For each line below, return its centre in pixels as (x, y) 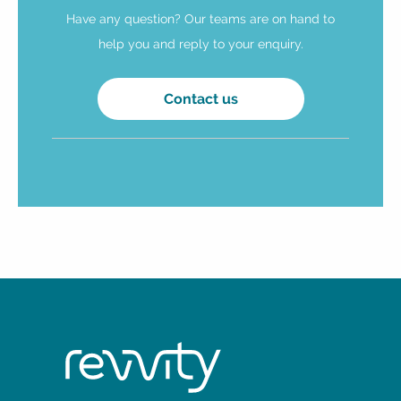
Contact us (200, 99)
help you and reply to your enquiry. (200, 44)
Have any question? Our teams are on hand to (200, 19)
